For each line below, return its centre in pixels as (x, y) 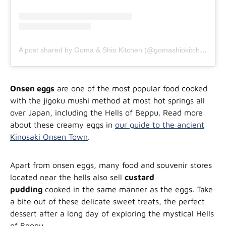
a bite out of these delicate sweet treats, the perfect (107, 202)
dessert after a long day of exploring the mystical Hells (112, 214)
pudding (26, 189)
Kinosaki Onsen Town (49, 137)
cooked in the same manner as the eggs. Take (128, 189)
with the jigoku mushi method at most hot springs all (107, 101)
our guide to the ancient (160, 125)
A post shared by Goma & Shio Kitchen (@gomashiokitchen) (203, 50)
